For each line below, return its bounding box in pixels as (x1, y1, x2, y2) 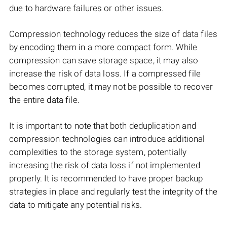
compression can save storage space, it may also (9, 55, 199, 66)
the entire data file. (9, 95, 80, 105)
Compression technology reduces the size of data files (9, 29, 218, 40)
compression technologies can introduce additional (9, 134, 205, 144)
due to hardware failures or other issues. (9, 3, 164, 14)
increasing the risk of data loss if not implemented (9, 160, 200, 171)
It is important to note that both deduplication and (9, 121, 196, 131)
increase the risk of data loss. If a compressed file (9, 68, 201, 79)
